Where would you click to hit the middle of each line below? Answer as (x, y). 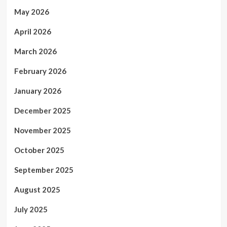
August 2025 (37, 190)
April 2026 (32, 32)
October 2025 (39, 150)
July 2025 (31, 210)
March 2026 (35, 51)
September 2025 (44, 170)
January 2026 (37, 91)
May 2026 (31, 12)
